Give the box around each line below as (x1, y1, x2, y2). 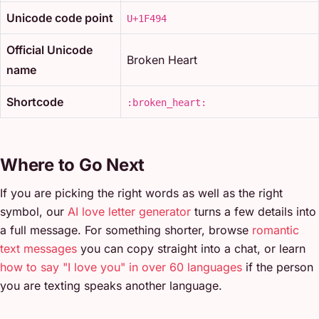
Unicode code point (6, 10, 113, 25)
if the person (242, 259, 313, 274)
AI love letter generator (68, 204, 191, 219)
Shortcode (6, 94, 63, 109)
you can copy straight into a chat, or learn (77, 241, 305, 256)
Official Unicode (6, 42, 93, 57)
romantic (252, 222, 299, 237)
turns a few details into (191, 204, 316, 219)
